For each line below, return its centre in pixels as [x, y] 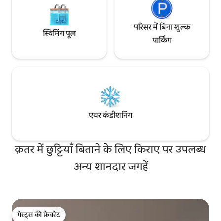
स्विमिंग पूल [59, 34]
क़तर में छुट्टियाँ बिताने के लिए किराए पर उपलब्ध [110, 149]
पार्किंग [162, 40]
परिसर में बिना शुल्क [162, 27]
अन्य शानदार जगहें [110, 166]
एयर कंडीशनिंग [110, 115]
